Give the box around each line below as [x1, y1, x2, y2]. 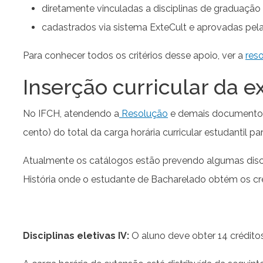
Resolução [119, 108, 168, 120]
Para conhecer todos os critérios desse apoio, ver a [23, 50, 245, 62]
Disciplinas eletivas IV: [23, 230, 131, 242]
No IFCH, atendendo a [23, 108, 119, 120]
